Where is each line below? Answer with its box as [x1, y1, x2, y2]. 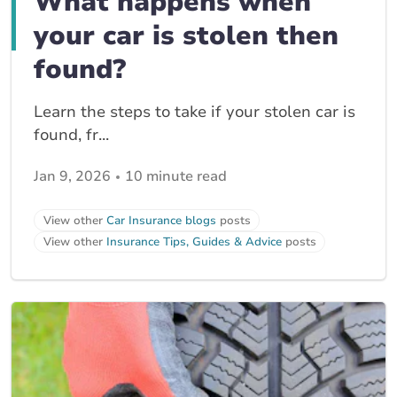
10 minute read [125, 167, 227, 187]
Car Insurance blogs [106, 212, 216, 229]
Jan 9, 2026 [34, 167, 111, 187]
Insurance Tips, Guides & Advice [106, 234, 282, 251]
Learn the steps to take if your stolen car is [34, 101, 355, 123]
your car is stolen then [34, 18, 339, 55]
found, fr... [34, 124, 109, 146]
